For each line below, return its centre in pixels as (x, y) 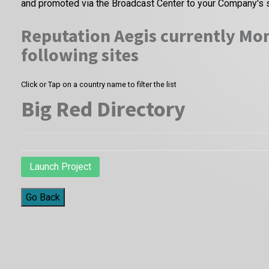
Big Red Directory (103, 109)
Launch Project (60, 167)
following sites (80, 55)
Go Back (43, 198)
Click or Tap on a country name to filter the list (99, 85)
